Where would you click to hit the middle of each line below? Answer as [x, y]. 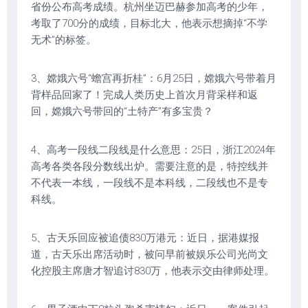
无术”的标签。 [64, 40]
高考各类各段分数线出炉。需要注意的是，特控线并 [150, 166]
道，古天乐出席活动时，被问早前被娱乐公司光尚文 [150, 254]
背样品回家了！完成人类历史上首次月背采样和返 [144, 95]
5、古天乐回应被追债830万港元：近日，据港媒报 [145, 238]
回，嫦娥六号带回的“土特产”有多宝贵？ [122, 111]
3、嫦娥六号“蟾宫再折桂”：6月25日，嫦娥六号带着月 [154, 78]
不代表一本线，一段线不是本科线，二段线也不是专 [150, 183]
